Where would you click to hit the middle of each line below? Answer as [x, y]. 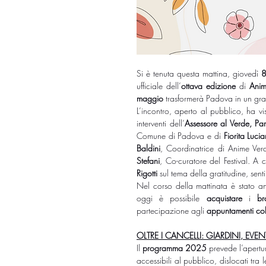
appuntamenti [230, 210]
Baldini [148, 148]
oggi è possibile [172, 198]
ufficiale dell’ [159, 85]
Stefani [148, 160]
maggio [150, 98]
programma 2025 [175, 248]
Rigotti [147, 173]
